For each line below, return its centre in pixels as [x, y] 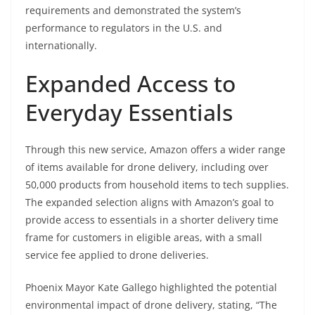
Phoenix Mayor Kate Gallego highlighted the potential [151, 288]
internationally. [61, 46]
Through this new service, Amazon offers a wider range [155, 150]
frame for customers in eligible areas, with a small [144, 238]
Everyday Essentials [129, 112]
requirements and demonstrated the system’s [133, 11]
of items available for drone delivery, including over [147, 167]
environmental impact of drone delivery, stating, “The [151, 305]
